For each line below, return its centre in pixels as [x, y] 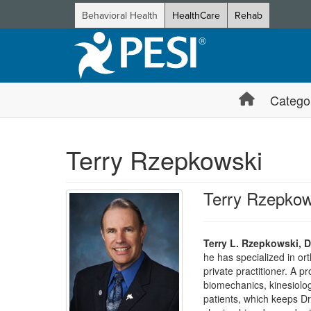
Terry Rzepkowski [164, 159]
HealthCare [196, 15]
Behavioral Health [120, 15]
